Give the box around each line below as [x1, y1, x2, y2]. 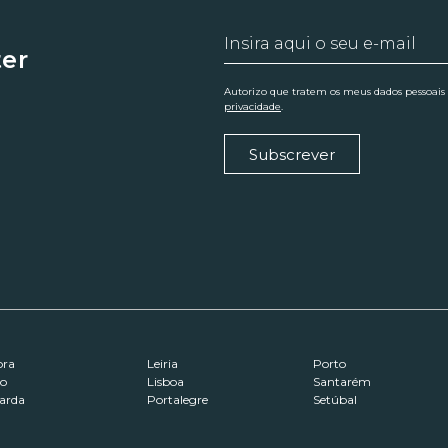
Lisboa [147, 374, 184, 390]
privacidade [224, 100, 281, 114]
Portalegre [147, 392, 208, 408]
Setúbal [313, 392, 357, 408]
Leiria [147, 356, 178, 372]
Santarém [313, 374, 371, 390]
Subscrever [249, 144, 335, 164]
